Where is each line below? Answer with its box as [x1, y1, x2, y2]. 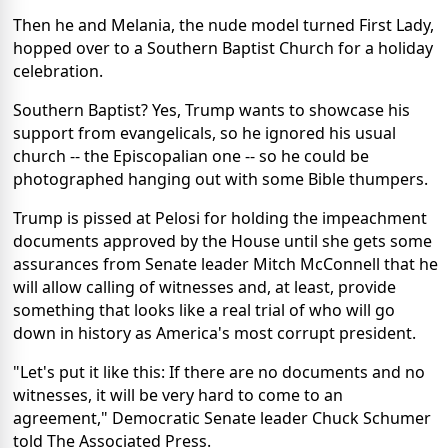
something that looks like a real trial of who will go [13, 298, 395, 321]
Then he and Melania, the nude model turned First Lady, [13, 13, 434, 36]
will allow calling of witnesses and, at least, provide [13, 275, 396, 298]
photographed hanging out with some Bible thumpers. [13, 167, 428, 190]
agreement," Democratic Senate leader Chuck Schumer [13, 406, 431, 429]
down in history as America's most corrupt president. [13, 321, 416, 344]
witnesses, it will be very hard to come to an [13, 383, 343, 406]
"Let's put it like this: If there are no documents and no [13, 360, 425, 383]
